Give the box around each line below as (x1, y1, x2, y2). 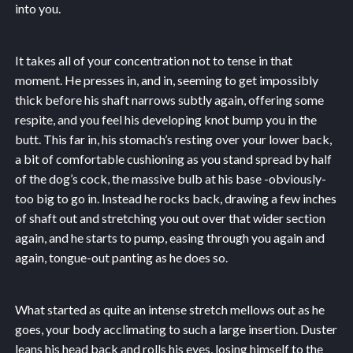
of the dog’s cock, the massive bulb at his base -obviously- (14, 170, 326, 186)
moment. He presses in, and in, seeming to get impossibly (14, 72, 318, 87)
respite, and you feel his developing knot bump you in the (14, 111, 317, 127)
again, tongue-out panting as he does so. (14, 249, 228, 265)
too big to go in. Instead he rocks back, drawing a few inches (14, 190, 336, 206)
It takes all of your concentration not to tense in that (14, 52, 292, 68)
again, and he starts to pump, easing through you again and (14, 229, 325, 245)
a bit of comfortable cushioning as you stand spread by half (14, 150, 332, 166)
